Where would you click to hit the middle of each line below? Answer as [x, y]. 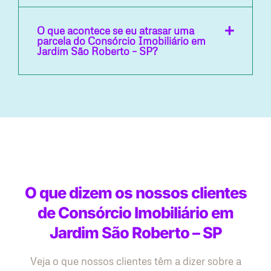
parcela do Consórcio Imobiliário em [121, 41]
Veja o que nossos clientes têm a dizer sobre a [135, 261]
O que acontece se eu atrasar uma [116, 31]
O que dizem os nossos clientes [135, 193]
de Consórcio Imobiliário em [135, 213]
